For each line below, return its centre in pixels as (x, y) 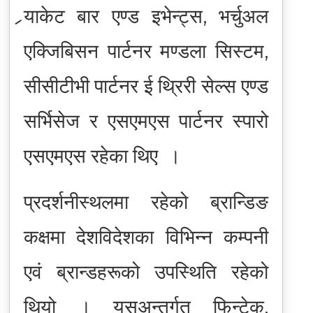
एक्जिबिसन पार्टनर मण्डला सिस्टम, (146, 51)
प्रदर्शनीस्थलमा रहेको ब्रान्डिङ (146, 202)
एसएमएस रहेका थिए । (102, 155)
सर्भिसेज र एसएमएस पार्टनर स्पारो (146, 121)
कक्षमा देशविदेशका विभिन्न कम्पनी (146, 236)
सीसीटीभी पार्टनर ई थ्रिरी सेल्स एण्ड (146, 86)
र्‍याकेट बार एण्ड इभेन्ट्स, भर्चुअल (146, 16)
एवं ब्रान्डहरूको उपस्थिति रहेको (146, 271)
